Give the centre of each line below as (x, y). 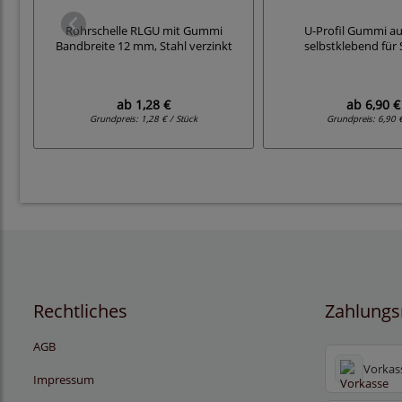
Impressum (64, 380)
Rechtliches (80, 311)
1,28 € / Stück (169, 119)
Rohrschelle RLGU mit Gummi (144, 31)
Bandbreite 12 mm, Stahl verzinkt (144, 47)
